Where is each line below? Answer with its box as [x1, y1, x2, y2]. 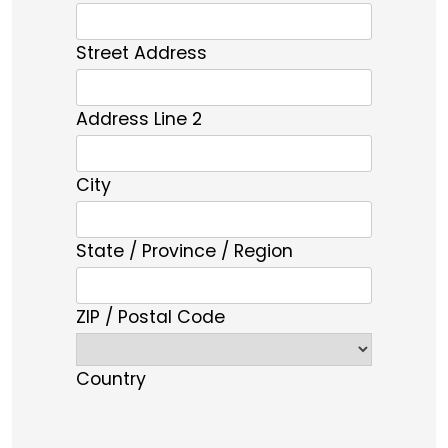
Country [76, 365, 146, 395]
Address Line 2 [76, 105, 202, 135]
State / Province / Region [76, 237, 293, 267]
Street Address [76, 39, 207, 69]
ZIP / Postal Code [76, 303, 225, 333]
